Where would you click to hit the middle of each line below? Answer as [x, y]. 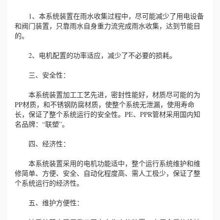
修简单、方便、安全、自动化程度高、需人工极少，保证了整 [108, 173]
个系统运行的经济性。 [49, 183]
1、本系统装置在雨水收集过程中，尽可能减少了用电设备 [109, 16]
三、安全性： [42, 75]
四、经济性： [42, 143]
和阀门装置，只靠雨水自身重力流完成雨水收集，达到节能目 [108, 26]
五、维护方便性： [49, 202]
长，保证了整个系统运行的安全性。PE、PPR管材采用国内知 [108, 114]
